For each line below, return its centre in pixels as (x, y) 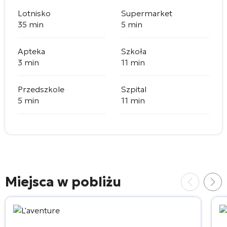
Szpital (134, 89)
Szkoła (134, 51)
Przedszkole (41, 89)
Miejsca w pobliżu (63, 182)
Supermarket (147, 13)
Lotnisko (34, 13)
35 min (31, 24)
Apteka (31, 51)
